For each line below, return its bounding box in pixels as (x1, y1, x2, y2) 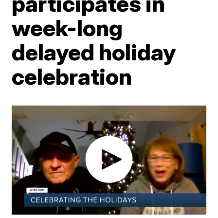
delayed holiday (12, 38, 176, 66)
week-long (12, 14, 123, 41)
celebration (12, 63, 132, 90)
